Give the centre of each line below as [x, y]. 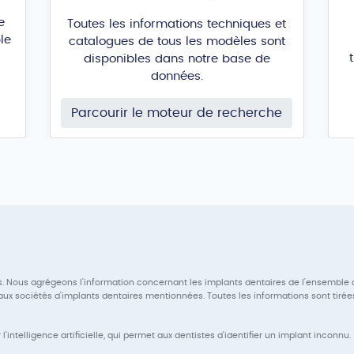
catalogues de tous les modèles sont [177, 41]
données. [177, 76]
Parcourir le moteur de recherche [177, 113]
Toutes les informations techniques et [177, 24]
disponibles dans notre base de [177, 58]
